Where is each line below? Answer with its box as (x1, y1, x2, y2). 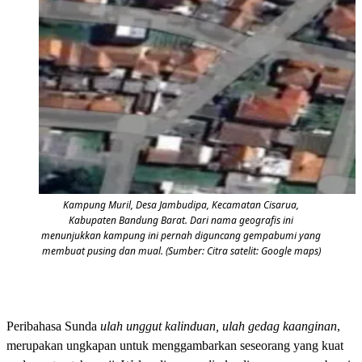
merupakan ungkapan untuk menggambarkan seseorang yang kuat (6, 338, 343, 352)
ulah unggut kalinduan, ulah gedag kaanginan (100, 318, 337, 333)
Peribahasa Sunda (6, 318, 100, 333)
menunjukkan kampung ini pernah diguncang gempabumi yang (41, 228, 321, 242)
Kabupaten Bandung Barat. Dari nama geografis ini (69, 213, 293, 227)
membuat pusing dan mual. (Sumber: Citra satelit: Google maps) (41, 243, 321, 258)
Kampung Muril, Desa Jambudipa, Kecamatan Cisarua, (63, 197, 299, 212)
